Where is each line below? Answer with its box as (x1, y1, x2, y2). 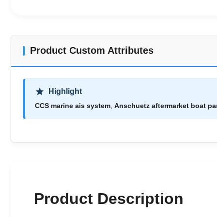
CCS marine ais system (35, 102, 110, 109)
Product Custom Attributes (30, 45, 154, 56)
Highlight (48, 87, 82, 95)
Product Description (34, 190, 184, 207)
